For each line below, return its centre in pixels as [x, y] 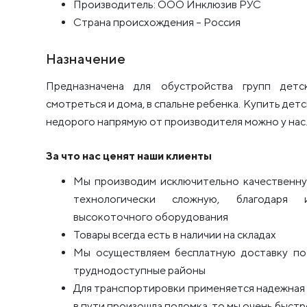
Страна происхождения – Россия [157, 23]
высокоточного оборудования [151, 217]
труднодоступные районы [139, 271]
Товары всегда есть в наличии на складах [175, 235]
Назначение [86, 59]
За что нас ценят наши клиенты [129, 156]
